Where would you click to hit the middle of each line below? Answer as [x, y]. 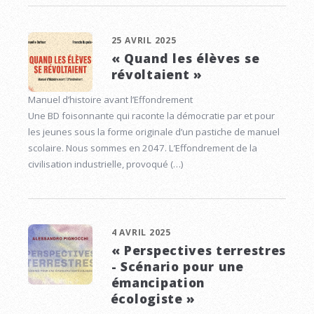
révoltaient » [157, 74]
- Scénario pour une [177, 267]
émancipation [158, 283]
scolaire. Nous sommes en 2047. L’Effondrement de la [143, 148]
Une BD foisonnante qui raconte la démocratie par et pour [151, 115]
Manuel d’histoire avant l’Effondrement [110, 99]
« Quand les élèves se [185, 58]
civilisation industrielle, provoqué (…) [106, 164]
